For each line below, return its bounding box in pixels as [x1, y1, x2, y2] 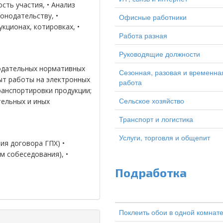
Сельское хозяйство [119, 96, 184, 106]
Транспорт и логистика [119, 114, 193, 124]
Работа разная [119, 30, 167, 40]
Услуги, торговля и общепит [119, 132, 210, 142]
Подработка [115, 165, 187, 180]
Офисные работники [119, 12, 187, 22]
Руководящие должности [119, 49, 200, 59]
